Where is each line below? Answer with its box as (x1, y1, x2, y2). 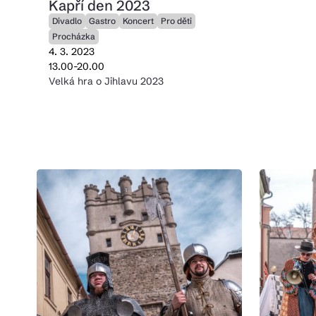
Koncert (122, 16, 154, 26)
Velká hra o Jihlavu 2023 (48, 75, 164, 87)
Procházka (51, 31, 95, 42)
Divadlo (51, 16, 82, 26)
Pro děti (160, 16, 192, 26)
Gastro (88, 16, 116, 26)
